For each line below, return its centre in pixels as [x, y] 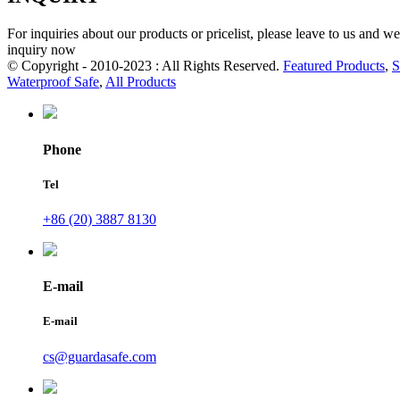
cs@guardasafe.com [100, 356]
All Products [141, 82]
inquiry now [42, 50]
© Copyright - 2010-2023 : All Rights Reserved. [145, 66]
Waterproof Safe [53, 82]
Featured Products [334, 66]
